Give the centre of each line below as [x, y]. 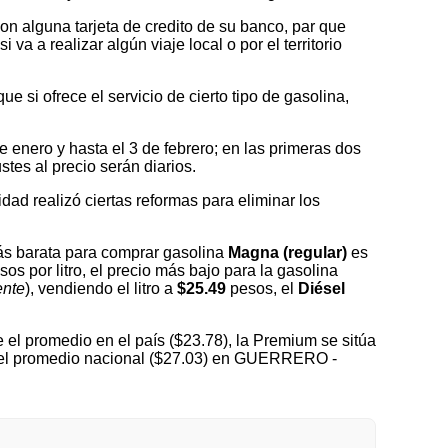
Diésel [321, 288]
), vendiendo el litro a [101, 288]
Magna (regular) [287, 252]
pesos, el [262, 288]
